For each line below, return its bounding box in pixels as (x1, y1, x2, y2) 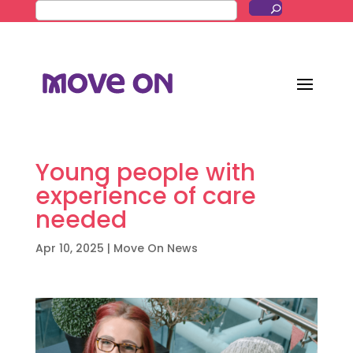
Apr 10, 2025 (35, 240, 104, 256)
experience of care (35, 180, 256, 213)
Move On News (113, 240, 198, 256)
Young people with (35, 156, 255, 189)
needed (35, 203, 127, 236)
